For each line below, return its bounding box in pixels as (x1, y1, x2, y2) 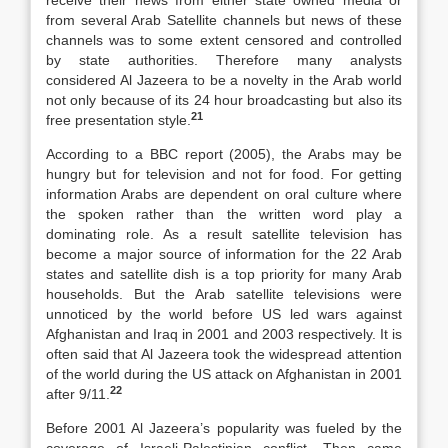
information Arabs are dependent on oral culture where (46, 186, 402, 202)
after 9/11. (46, 386, 110, 402)
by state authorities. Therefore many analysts (46, 52, 402, 68)
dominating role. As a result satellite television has (46, 226, 402, 242)
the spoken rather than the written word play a (46, 206, 402, 222)
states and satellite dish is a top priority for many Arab (46, 266, 402, 282)
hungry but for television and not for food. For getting (46, 166, 402, 182)
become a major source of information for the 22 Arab (46, 246, 402, 262)
